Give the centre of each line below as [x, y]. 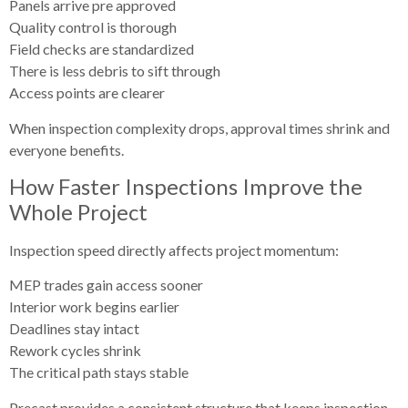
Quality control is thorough [93, 27]
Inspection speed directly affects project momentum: [174, 250]
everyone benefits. [66, 149]
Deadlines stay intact [74, 329]
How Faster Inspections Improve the [186, 186]
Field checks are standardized [102, 49]
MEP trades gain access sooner [106, 285]
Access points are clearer [87, 93]
